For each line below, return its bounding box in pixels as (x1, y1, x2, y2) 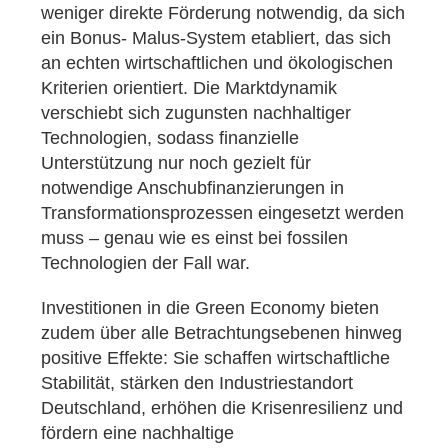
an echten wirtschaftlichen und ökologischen (41, 53, 393, 74)
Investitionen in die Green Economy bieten (41, 298, 379, 319)
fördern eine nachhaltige (41, 423, 234, 444)
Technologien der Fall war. (41, 253, 250, 274)
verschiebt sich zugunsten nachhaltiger (41, 103, 351, 124)
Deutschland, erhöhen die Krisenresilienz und (41, 398, 403, 419)
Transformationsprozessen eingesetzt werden (41, 203, 404, 224)
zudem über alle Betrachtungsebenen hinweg (41, 323, 402, 344)
